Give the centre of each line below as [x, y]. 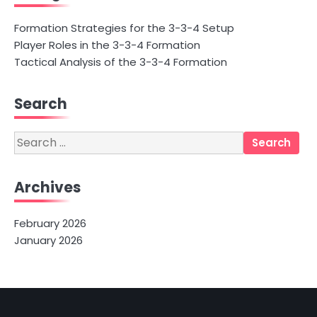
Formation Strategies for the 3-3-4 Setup [124, 28]
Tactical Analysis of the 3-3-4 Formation [121, 62]
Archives [47, 188]
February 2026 [50, 224]
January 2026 [48, 241]
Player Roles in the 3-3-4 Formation [107, 45]
